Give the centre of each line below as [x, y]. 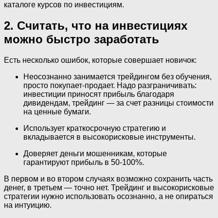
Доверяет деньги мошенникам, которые [95, 153]
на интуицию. [28, 205]
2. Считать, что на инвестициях [96, 25]
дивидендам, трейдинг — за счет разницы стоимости [118, 103]
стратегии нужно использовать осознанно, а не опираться [109, 196]
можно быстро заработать [82, 39]
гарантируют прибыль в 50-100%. [84, 162]
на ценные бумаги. [57, 111]
